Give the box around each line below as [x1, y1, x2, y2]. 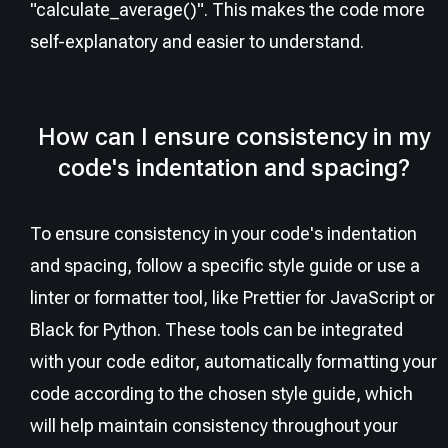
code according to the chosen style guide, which [30, 382, 413, 404]
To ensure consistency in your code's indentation [30, 222, 417, 244]
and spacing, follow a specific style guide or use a [30, 254, 420, 276]
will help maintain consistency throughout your [30, 414, 398, 436]
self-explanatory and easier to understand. [30, 30, 364, 52]
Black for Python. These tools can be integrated [30, 318, 403, 340]
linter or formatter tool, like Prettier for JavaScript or [30, 286, 435, 308]
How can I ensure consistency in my [38, 122, 430, 151]
